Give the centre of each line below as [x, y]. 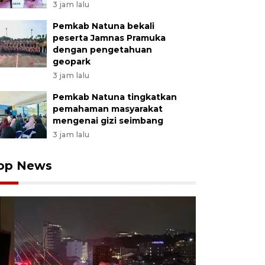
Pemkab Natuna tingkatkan [114, 97]
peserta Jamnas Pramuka [109, 38]
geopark [71, 62]
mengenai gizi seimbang [108, 121]
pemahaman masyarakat [107, 109]
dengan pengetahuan [102, 50]
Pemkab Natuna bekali [103, 26]
